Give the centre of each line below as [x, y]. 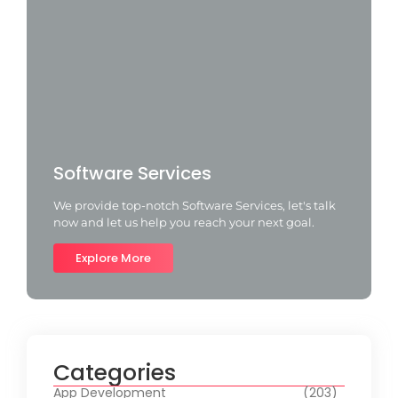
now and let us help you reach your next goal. [184, 222]
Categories [115, 373]
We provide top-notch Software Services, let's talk [195, 205]
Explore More [113, 258]
